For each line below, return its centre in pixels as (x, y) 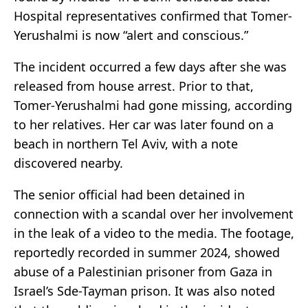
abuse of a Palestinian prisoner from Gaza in (143, 272)
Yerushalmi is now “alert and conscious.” (131, 35)
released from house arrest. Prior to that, (134, 86)
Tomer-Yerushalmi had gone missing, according (153, 106)
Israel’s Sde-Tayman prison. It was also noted (144, 291)
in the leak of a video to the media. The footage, (154, 233)
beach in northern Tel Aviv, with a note (126, 144)
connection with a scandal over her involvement (154, 214)
